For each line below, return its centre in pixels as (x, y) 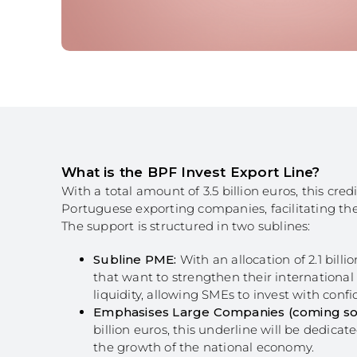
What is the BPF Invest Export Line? (191, 172)
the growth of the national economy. (204, 347)
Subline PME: (135, 259)
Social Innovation (299, 51)
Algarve (281, 30)
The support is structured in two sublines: (186, 226)
